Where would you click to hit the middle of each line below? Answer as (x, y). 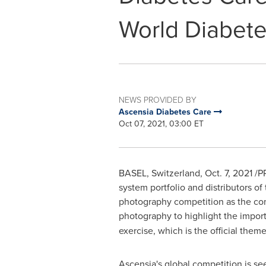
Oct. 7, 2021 (228, 173)
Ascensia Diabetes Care (166, 112)
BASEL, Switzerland (159, 173)
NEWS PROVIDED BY (157, 99)
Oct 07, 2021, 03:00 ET (161, 123)
